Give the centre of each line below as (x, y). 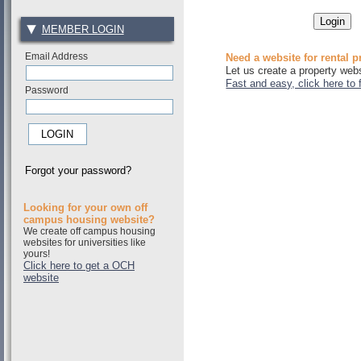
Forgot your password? (79, 171)
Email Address (57, 56)
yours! (37, 253)
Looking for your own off (85, 207)
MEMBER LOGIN (83, 29)
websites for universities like (85, 242)
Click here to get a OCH (79, 265)
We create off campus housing (89, 231)
